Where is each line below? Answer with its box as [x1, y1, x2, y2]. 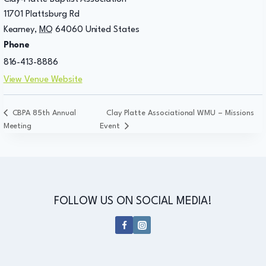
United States [85, 25, 140, 34]
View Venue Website [3, 75, 83, 84]
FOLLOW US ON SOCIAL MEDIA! [54, 196, 212, 207]
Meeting [3, 122, 32, 131]
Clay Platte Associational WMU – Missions [106, 109, 254, 118]
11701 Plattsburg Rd [3, 9, 80, 19]
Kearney [3, 25, 35, 34]
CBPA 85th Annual [9, 109, 76, 118]
